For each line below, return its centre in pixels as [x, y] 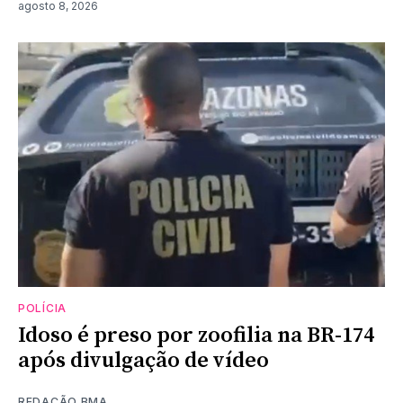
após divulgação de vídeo [143, 360]
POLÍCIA [42, 308]
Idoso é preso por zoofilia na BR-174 [196, 335]
